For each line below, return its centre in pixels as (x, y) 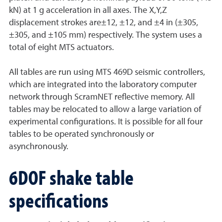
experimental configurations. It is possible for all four (106, 122)
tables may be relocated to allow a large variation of (105, 110)
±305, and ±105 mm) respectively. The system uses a (106, 35)
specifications (59, 200)
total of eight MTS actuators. (61, 48)
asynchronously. (39, 147)
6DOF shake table (71, 177)
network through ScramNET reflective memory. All (102, 97)
